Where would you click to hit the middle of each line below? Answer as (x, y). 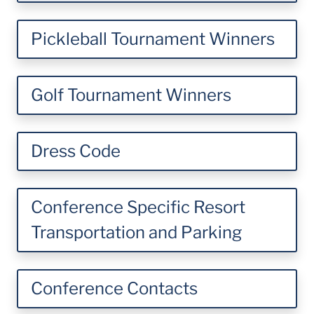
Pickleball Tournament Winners (153, 39)
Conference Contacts (114, 288)
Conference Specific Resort (138, 207)
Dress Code (76, 151)
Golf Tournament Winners (131, 95)
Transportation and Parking (136, 232)
